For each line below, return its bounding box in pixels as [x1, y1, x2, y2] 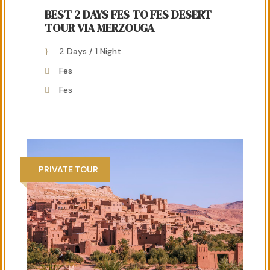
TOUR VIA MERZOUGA [45, 19, 154, 36]
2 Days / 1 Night [59, 45, 121, 57]
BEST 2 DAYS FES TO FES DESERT [45, 6, 212, 22]
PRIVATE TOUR [39, 163, 98, 175]
